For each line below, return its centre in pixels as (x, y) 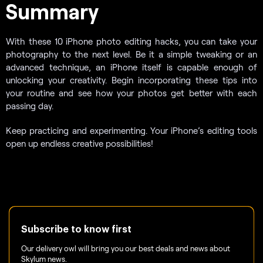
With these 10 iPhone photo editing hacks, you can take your (131, 41)
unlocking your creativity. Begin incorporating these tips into (131, 80)
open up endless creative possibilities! (80, 144)
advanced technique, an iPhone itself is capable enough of (131, 67)
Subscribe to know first (76, 230)
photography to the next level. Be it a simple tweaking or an (131, 54)
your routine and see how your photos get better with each (131, 93)
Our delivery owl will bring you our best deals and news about (126, 249)
